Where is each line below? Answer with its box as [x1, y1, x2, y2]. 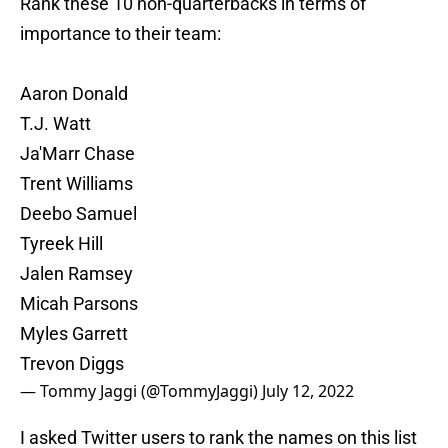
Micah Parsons [20, 293, 138, 315]
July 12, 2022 [262, 380, 354, 403]
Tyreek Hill [20, 233, 103, 255]
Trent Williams [20, 173, 133, 195]
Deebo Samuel [20, 203, 137, 225]
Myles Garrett [20, 323, 128, 345]
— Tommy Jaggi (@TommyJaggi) [20, 380, 262, 403]
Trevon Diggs [20, 353, 124, 375]
